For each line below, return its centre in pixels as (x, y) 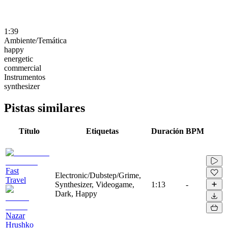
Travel (16, 180)
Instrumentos (25, 77)
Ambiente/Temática (35, 40)
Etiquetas (102, 131)
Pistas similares (45, 108)
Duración (167, 131)
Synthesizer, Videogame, (95, 184)
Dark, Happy (76, 193)
